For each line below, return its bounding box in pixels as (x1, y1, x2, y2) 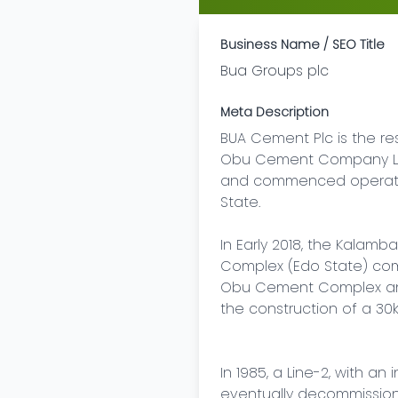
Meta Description (220, 103, 329, 121)
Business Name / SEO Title (220, 36, 385, 53)
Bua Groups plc (220, 60, 329, 81)
